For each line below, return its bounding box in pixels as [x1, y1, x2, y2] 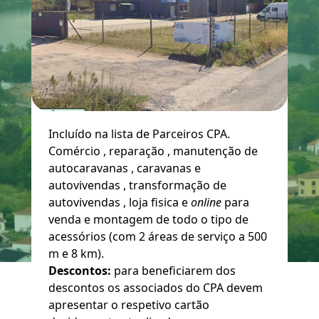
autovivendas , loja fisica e [48, 194, 191, 211]
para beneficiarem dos [111, 263, 236, 279]
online [191, 194, 224, 211]
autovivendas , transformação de [48, 177, 226, 194]
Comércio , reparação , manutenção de [48, 143, 258, 159]
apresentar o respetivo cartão [48, 297, 209, 313]
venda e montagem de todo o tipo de [48, 211, 249, 228]
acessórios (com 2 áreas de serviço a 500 [48, 229, 267, 245]
